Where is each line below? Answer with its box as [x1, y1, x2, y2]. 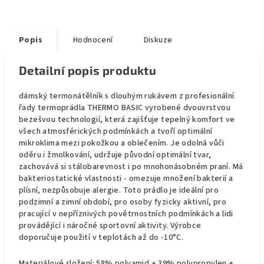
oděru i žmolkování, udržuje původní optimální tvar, [19, 149, 212, 161]
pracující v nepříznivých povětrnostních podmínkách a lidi [19, 208, 233, 220]
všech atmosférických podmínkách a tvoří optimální [19, 126, 213, 137]
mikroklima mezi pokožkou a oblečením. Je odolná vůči [19, 137, 225, 149]
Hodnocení [73, 34, 113, 46]
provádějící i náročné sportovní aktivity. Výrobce [19, 220, 202, 232]
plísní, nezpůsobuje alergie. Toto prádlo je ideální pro [19, 184, 219, 196]
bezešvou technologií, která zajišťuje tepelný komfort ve [19, 114, 235, 126]
